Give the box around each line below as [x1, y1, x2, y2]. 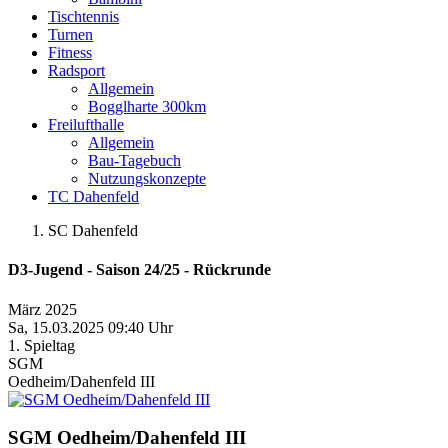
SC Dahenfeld [48, 222, 138, 239]
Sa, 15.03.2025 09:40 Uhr [8, 318, 173, 336]
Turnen [48, 26, 93, 43]
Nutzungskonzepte [88, 170, 206, 187]
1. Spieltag [8, 336, 75, 354]
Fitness [48, 44, 92, 61]
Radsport [48, 62, 105, 79]
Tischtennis [48, 8, 119, 25]
